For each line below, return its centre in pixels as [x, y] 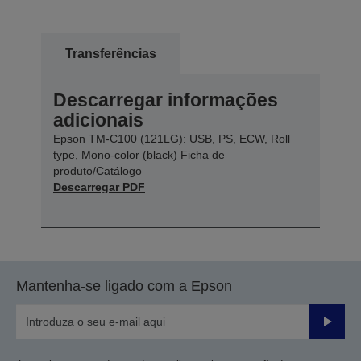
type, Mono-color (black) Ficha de [139, 154]
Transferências [111, 53]
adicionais [98, 120]
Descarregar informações [166, 100]
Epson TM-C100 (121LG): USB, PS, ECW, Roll [172, 138]
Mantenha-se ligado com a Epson [124, 286]
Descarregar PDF [99, 187]
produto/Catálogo [98, 170]
